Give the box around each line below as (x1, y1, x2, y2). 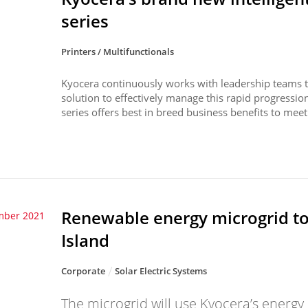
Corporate (61, 264, 106, 277)
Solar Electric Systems (115, 264, 208, 277)
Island (61, 228, 110, 252)
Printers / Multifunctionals (61, 45, 175, 58)
